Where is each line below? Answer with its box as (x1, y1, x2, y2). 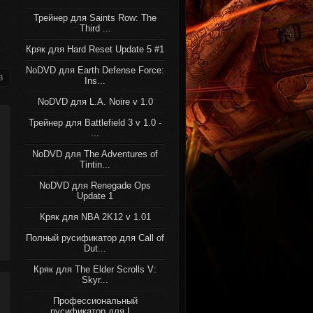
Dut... (84, 243, 106, 254)
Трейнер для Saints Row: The (34, 13, 156, 23)
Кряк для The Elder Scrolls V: (34, 264, 156, 275)
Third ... (79, 23, 111, 34)
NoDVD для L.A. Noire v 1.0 (37, 96, 153, 107)
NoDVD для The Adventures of (32, 149, 158, 159)
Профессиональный (52, 296, 138, 306)
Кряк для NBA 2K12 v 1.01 (39, 212, 151, 222)
